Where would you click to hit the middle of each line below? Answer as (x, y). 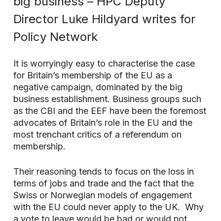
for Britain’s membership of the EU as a (92, 75)
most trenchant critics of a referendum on (97, 134)
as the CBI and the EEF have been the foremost (110, 111)
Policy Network (55, 37)
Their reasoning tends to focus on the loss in (103, 171)
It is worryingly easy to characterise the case (104, 63)
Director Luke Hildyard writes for (104, 19)
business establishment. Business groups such (107, 99)
